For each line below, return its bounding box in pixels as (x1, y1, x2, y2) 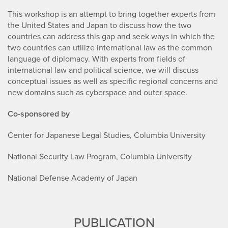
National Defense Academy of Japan (8, 172, 137, 184)
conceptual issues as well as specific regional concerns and (8, 75, 218, 87)
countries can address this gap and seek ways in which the (8, 30, 215, 42)
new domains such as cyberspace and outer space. (8, 86, 187, 98)
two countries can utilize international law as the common (8, 41, 212, 53)
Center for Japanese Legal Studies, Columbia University (8, 129, 206, 141)
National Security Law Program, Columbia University (8, 150, 192, 162)
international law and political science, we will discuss (8, 64, 198, 76)
